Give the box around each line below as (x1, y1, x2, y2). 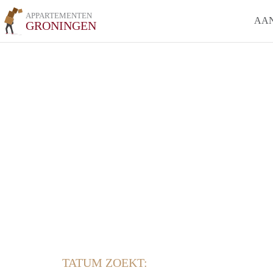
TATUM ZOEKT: (62, 256, 147, 269)
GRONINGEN (26, 19, 97, 32)
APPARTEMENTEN (26, 11, 93, 20)
